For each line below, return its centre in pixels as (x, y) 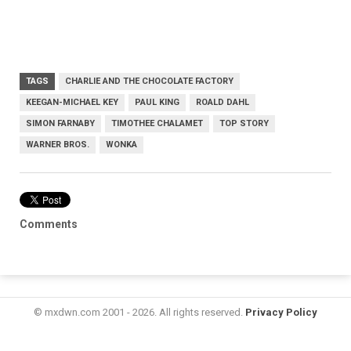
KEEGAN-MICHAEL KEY (72, 102)
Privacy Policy (281, 312)
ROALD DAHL (223, 102)
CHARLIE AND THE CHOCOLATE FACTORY (149, 81)
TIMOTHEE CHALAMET (157, 123)
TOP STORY (244, 123)
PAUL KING (157, 102)
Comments (49, 224)
